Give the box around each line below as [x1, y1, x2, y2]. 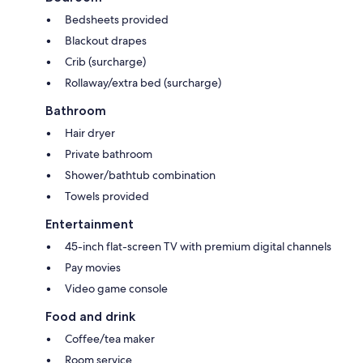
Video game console [65, 280, 168, 296]
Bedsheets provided [65, 11, 169, 27]
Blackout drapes [65, 32, 147, 48]
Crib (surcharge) [65, 53, 146, 69]
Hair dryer [65, 125, 115, 140]
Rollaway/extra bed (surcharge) [65, 75, 221, 90]
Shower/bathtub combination [65, 167, 216, 182]
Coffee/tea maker [65, 331, 155, 346]
